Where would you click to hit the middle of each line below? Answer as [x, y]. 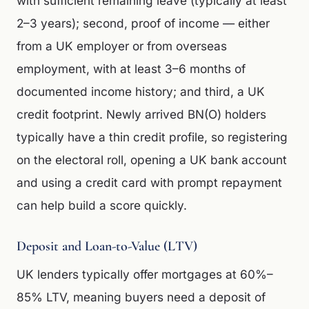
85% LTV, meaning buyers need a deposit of [141, 297]
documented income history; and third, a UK [141, 91]
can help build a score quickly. [102, 205]
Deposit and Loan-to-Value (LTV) [107, 246]
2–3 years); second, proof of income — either [143, 23]
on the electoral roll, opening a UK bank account [152, 160]
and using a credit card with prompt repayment [149, 182]
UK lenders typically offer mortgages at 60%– [145, 274]
